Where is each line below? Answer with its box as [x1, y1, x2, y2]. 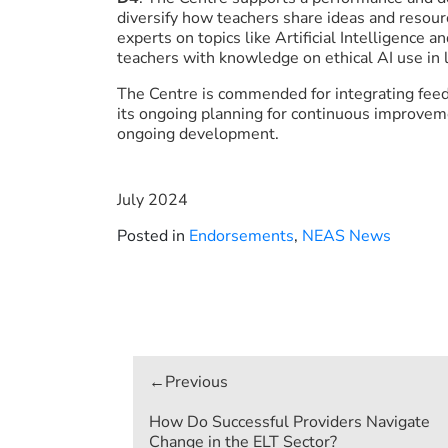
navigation [116, 372, 266, 414]
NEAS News [302, 225, 391, 247]
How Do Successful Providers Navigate [149, 411, 430, 433]
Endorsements [189, 225, 294, 247]
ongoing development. [117, 123, 283, 145]
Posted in [117, 225, 189, 247]
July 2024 [117, 189, 188, 211]
